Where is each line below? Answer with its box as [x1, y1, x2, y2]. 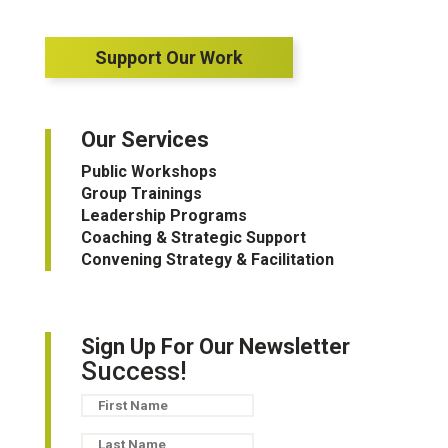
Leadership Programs [80, 206, 247, 225]
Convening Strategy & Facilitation [80, 250, 334, 269]
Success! [80, 356, 187, 386]
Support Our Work [94, 47, 243, 68]
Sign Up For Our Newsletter [80, 334, 350, 359]
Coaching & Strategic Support [80, 228, 306, 247]
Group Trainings [80, 184, 202, 203]
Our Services [80, 127, 209, 152]
